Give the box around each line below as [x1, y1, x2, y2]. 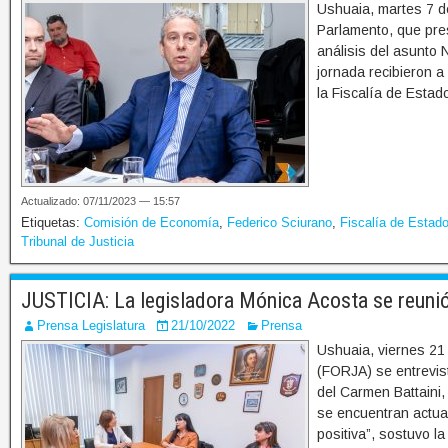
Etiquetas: [21, 215, 84, 231]
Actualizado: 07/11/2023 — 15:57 [21, 195, 180, 208]
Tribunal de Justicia [21, 234, 134, 250]
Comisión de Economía [84, 215, 219, 231]
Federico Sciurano [227, 215, 332, 231]
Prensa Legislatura [37, 318, 145, 334]
